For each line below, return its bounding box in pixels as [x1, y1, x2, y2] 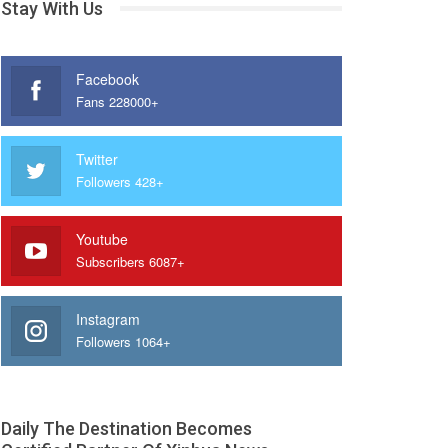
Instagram [75, 308, 140, 329]
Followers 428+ [75, 171, 164, 191]
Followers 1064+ [75, 331, 171, 351]
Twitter [75, 148, 118, 169]
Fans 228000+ [75, 91, 159, 111]
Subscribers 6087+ [75, 251, 185, 271]
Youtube [75, 228, 128, 249]
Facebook [75, 68, 139, 89]
